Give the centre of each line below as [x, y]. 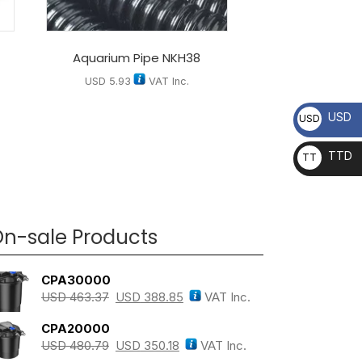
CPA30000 [76, 280]
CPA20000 [75, 329]
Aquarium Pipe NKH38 [137, 58]
